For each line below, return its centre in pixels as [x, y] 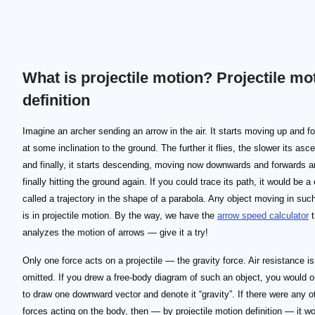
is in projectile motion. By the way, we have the [120, 216]
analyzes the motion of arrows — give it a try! [115, 232]
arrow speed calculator [263, 216]
